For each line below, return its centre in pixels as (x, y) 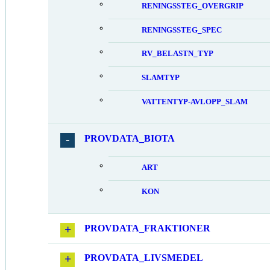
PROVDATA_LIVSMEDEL (144, 257)
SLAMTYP (161, 78)
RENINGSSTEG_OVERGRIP (193, 6)
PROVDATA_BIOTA (130, 138)
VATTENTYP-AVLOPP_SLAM (195, 102)
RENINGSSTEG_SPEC (182, 30)
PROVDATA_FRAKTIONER (147, 228)
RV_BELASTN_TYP (177, 54)
